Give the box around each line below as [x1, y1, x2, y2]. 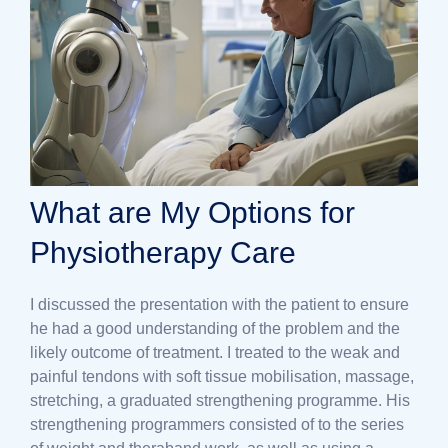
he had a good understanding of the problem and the [30, 319, 400, 337]
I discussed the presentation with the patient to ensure [30, 295, 409, 313]
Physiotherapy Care [30, 235, 296, 269]
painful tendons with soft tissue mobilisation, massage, [30, 367, 414, 385]
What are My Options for [30, 195, 355, 229]
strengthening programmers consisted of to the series [30, 415, 404, 433]
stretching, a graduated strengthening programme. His [30, 391, 410, 409]
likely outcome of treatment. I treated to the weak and [30, 343, 400, 361]
